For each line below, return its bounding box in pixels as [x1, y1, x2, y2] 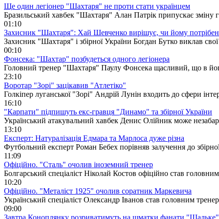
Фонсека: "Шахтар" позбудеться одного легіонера [4, 54, 170, 63]
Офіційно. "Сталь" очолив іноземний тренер [4, 160, 153, 169]
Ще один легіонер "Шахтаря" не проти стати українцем [4, 1, 190, 10]
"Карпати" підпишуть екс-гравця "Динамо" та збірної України [4, 107, 212, 116]
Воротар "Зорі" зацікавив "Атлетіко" [4, 81, 126, 89]
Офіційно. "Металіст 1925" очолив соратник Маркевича [4, 186, 192, 195]
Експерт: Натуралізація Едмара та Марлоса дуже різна [4, 133, 184, 142]
